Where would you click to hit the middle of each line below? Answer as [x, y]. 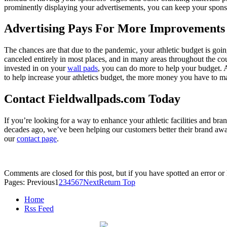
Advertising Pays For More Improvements [115, 29]
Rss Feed [39, 209]
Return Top [117, 182]
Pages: [15, 182]
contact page [37, 139]
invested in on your [36, 68]
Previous [41, 182]
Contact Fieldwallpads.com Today [92, 99]
